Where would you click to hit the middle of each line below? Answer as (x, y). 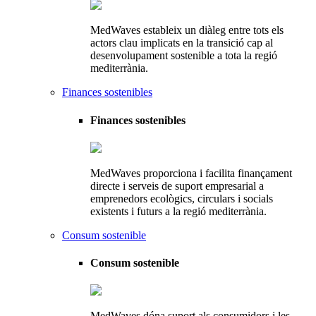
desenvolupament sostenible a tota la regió (184, 56)
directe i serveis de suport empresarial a (177, 186)
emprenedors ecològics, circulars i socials (182, 198)
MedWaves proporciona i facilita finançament (191, 173)
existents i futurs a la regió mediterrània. (178, 211)
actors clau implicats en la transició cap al (182, 43)
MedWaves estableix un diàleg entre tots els (187, 30)
